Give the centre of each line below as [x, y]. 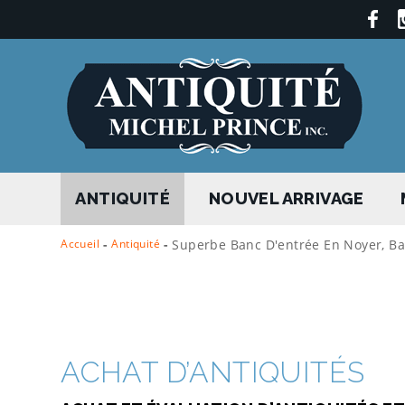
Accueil [80, 243]
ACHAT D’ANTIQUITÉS [213, 372]
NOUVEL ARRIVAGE [286, 199]
